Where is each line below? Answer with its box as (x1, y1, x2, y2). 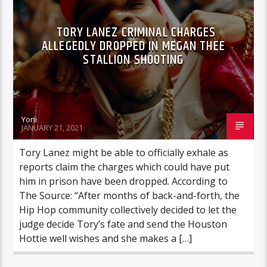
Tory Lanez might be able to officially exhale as (19, 145, 229, 159)
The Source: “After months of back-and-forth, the (19, 188, 240, 202)
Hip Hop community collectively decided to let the (19, 203, 237, 216)
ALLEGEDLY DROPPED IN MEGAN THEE (42, 35, 225, 57)
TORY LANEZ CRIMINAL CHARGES (57, 21, 216, 43)
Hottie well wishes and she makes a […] (19, 231, 193, 245)
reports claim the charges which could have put (19, 160, 230, 173)
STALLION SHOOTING (83, 49, 184, 70)
